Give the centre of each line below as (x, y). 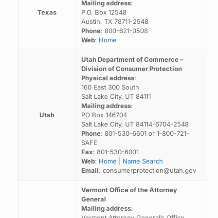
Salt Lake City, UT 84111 (116, 96)
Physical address (108, 78)
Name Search (143, 161)
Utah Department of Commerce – (132, 59)
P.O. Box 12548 (104, 12)
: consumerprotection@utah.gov (147, 170)
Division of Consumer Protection (131, 69)
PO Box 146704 (104, 115)
